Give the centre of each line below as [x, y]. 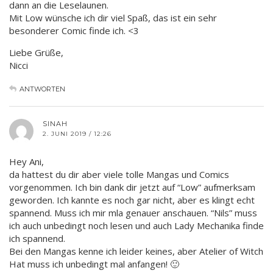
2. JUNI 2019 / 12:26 [77, 133]
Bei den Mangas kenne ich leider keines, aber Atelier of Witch [136, 251]
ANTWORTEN [42, 89]
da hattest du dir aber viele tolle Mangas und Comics [119, 174]
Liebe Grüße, [36, 52]
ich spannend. [37, 238]
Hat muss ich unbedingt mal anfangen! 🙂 [94, 264]
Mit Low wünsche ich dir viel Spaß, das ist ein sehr [113, 17]
